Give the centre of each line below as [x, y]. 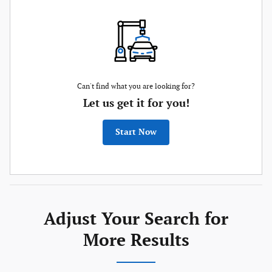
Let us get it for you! [136, 103]
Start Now [136, 132]
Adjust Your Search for [136, 219]
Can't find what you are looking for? [136, 86]
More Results [136, 241]
